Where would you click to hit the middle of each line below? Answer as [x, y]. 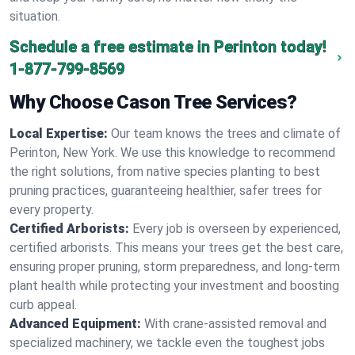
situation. [35, 16]
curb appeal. [43, 305]
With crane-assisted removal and [235, 324]
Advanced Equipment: [75, 324]
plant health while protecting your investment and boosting [174, 286]
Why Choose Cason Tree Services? [153, 102]
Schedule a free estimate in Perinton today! [168, 47]
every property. [52, 210]
